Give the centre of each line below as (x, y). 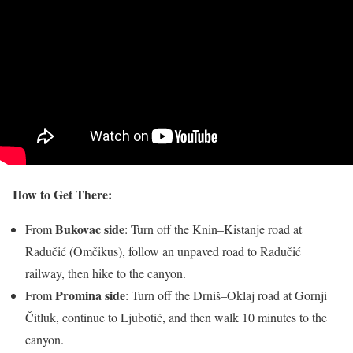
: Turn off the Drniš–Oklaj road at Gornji (226, 295)
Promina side (90, 295)
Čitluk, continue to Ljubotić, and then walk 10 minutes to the (176, 317)
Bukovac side (90, 229)
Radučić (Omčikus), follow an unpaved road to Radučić (163, 251)
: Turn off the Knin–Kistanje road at (213, 229)
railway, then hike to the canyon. (106, 273)
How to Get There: (62, 194)
